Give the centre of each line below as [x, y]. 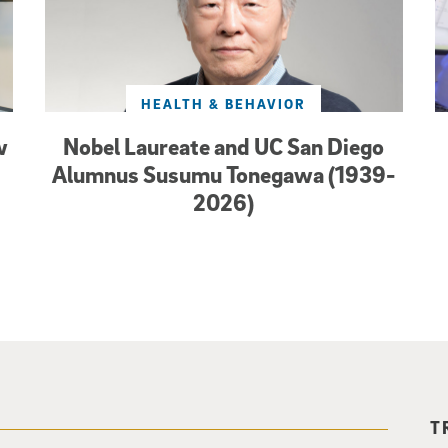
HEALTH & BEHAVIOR [224, 103]
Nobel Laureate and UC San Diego [224, 145]
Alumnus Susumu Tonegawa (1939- [224, 173]
